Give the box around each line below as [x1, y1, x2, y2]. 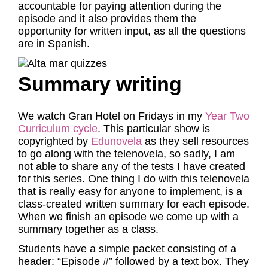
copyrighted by [18, 135, 91, 147]
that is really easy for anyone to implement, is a [18, 185, 242, 197]
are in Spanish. [18, 38, 90, 50]
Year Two [205, 110, 249, 122]
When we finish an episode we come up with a [18, 211, 239, 223]
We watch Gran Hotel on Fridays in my [18, 110, 205, 122]
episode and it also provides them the [18, 13, 196, 25]
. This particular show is [98, 123, 210, 135]
